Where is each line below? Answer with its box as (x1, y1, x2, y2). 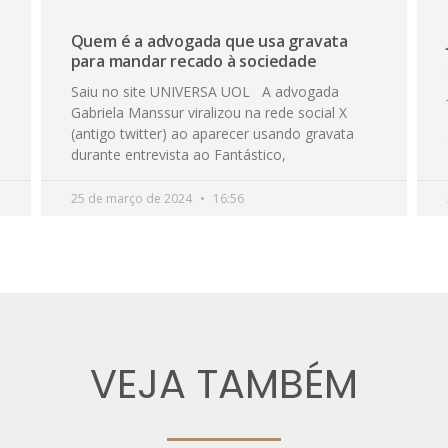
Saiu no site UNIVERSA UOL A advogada (70, 81, 339, 101)
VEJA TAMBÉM (90, 356, 358, 413)
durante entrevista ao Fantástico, (70, 144, 286, 164)
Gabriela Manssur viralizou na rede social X (70, 102, 347, 122)
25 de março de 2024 (70, 189, 195, 207)
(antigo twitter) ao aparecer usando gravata (70, 123, 354, 143)
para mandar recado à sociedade (70, 49, 317, 72)
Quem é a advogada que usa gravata (70, 29, 349, 52)
